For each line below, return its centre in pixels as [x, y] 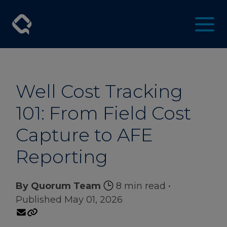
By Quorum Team [58, 186]
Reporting [62, 156]
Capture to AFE [84, 135]
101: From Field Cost [103, 113]
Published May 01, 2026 [69, 199]
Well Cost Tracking [99, 91]
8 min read [140, 186]
